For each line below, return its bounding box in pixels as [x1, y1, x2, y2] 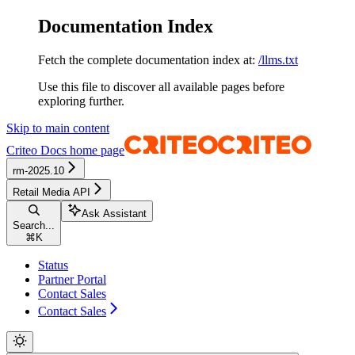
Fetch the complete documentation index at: [38, 52, 255, 67]
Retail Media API [13, 185, 90, 198]
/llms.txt [258, 52, 298, 67]
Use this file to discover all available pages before [38, 79, 284, 94]
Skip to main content [6, 120, 109, 135]
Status [38, 258, 68, 272]
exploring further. [38, 94, 124, 108]
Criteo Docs [6, 143, 67, 157]
